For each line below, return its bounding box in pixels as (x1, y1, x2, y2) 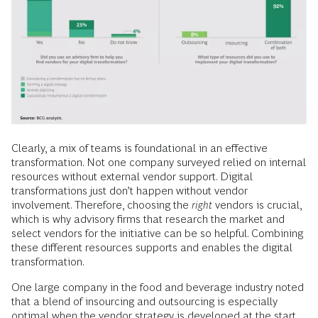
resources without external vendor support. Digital (11, 170, 253, 183)
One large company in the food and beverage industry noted (11, 281, 304, 294)
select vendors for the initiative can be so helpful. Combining (11, 227, 303, 240)
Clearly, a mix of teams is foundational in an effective (11, 142, 268, 155)
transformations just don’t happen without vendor (11, 185, 248, 197)
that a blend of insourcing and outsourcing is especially (11, 295, 278, 308)
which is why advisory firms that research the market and (11, 213, 285, 226)
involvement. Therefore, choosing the (11, 199, 192, 212)
